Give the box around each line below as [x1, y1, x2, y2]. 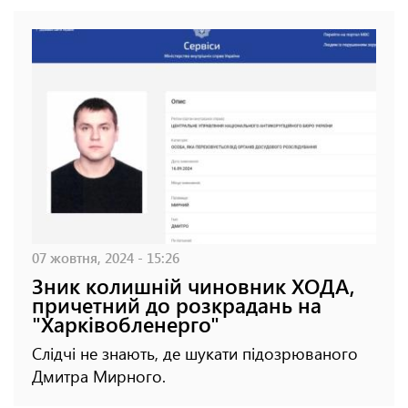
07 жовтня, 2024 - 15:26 [32, 248, 179, 268]
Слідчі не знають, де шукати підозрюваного [32, 342, 358, 365]
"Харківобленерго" [32, 310, 219, 339]
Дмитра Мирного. [32, 365, 166, 388]
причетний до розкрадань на [32, 291, 321, 320]
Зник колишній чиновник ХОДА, [32, 271, 355, 301]
